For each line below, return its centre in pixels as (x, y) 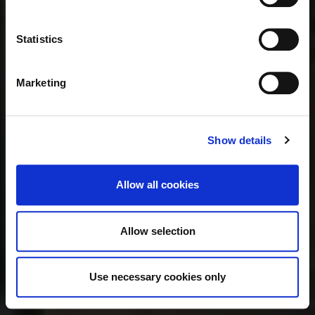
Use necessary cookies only (157, 277)
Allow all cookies (157, 185)
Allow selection (157, 231)
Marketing (41, 83)
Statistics (39, 39)
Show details (240, 140)
